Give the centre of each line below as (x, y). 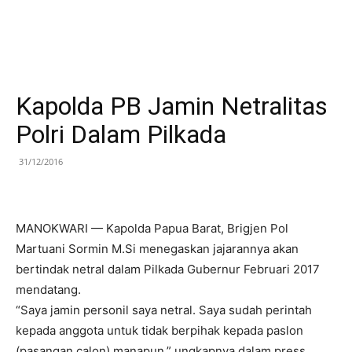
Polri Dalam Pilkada (121, 134)
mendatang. (48, 290)
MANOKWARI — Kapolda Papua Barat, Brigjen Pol (152, 228)
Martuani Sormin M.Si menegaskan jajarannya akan (157, 249)
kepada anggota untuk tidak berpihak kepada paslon (159, 330)
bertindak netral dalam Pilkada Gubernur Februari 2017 (168, 269)
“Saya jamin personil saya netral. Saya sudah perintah (164, 310)
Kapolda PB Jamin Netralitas (172, 106)
